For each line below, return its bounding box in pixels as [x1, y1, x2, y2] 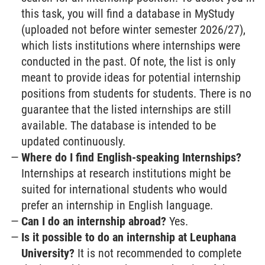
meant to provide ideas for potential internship [21, 70, 241, 85]
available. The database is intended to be [21, 118, 216, 133]
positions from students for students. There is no [21, 86, 252, 101]
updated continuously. [21, 134, 126, 149]
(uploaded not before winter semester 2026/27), [21, 22, 246, 37]
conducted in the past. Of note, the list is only [21, 54, 236, 69]
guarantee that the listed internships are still [21, 102, 232, 117]
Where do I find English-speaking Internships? [21, 150, 242, 165]
